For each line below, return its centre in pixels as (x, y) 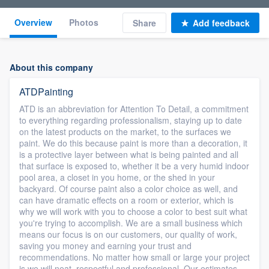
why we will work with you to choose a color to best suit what (133, 211)
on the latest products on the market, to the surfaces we (125, 131)
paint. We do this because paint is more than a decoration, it (133, 143)
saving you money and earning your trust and (105, 246)
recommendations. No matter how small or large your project (134, 257)
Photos (84, 22)
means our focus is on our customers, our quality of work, (128, 234)
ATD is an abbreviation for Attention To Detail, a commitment (134, 109)
